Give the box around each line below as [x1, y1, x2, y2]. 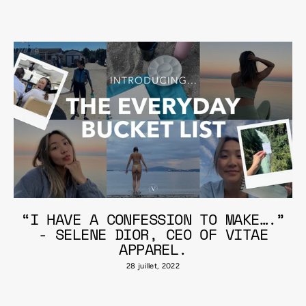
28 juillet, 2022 [126, 262, 180, 270]
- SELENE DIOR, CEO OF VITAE [38, 223, 268, 245]
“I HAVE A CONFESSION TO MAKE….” [21, 208, 285, 230]
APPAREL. [119, 238, 187, 260]
